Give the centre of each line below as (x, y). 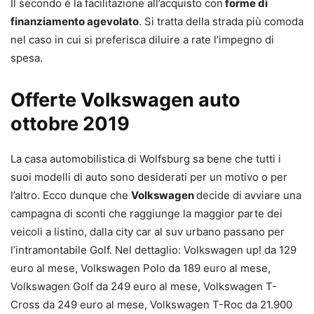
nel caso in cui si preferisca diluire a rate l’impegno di (142, 40)
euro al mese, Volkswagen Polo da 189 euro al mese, (141, 268)
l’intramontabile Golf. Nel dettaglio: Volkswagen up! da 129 (153, 250)
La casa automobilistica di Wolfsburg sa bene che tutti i (146, 159)
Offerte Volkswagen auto (125, 100)
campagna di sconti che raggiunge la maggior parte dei (146, 214)
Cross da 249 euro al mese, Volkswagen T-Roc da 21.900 (151, 305)
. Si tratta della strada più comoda (221, 22)
